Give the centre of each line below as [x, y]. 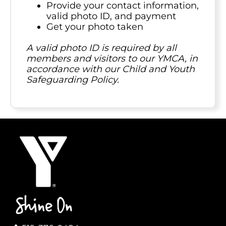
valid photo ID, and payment [111, 16]
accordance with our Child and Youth [110, 69]
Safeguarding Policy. [73, 79]
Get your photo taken [95, 26]
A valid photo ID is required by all [101, 48]
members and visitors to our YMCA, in [112, 58]
